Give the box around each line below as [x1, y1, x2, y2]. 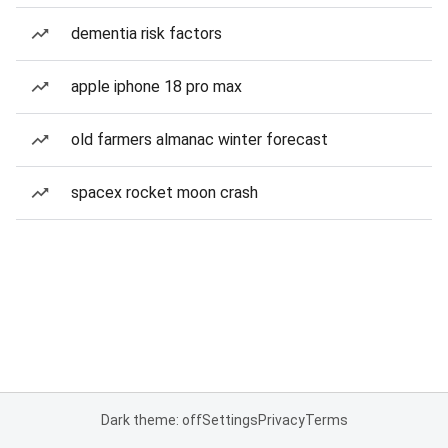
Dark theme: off [100, 412, 202, 428]
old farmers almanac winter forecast [71, 130, 328, 149]
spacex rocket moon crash [71, 183, 258, 202]
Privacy [257, 412, 305, 428]
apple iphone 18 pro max [71, 77, 242, 96]
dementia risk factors [71, 24, 222, 43]
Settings [201, 412, 258, 428]
